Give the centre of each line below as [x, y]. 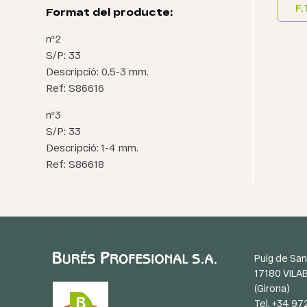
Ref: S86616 [75, 88]
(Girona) [272, 288]
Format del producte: [110, 12]
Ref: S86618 [75, 164]
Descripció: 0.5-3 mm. [98, 71]
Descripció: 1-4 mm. [93, 147]
